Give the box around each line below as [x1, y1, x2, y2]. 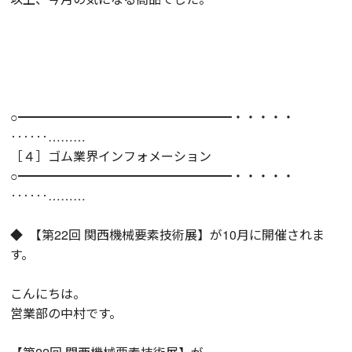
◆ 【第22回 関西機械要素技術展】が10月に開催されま [10, 225, 325, 244]
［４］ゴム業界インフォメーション [10, 146, 212, 165]
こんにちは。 [10, 284, 86, 302]
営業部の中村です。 [10, 303, 123, 322]
